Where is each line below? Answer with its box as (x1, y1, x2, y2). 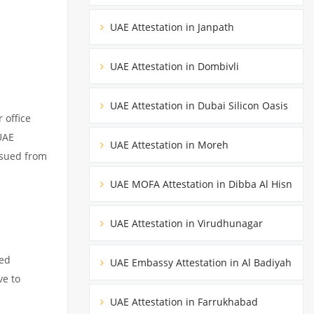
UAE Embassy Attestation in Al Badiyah (107, 255, 292, 269)
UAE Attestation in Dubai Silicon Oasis (107, 98, 288, 112)
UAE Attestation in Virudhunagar (107, 216, 263, 230)
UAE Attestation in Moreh (107, 137, 228, 151)
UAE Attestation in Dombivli (107, 59, 239, 73)
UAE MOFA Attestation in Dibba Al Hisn (107, 177, 292, 191)
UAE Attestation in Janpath (107, 20, 234, 34)
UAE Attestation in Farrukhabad (107, 294, 258, 308)
